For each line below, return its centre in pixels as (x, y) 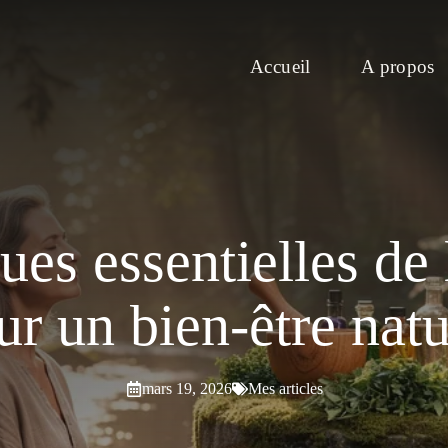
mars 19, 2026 (186, 389)
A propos (397, 66)
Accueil (280, 66)
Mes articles (285, 389)
